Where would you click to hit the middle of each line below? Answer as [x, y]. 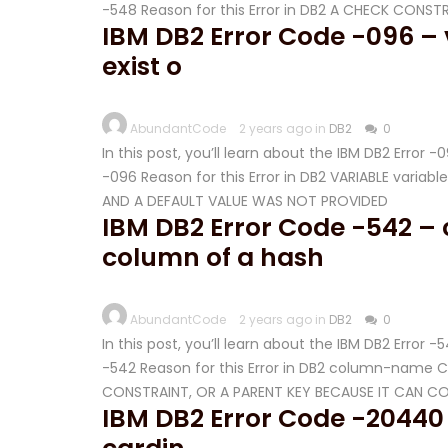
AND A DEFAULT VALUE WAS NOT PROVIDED [245, 201]
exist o [142, 66]
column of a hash [213, 257]
